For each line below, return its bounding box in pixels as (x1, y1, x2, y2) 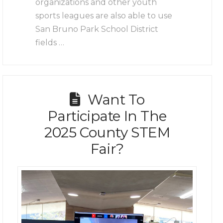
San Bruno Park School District (35, 24, 159, 34)
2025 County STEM (44, 124, 170, 141)
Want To (88, 91, 145, 108)
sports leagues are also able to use (35, 10, 173, 20)
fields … (35, 37, 65, 47)
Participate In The (47, 108, 167, 124)
